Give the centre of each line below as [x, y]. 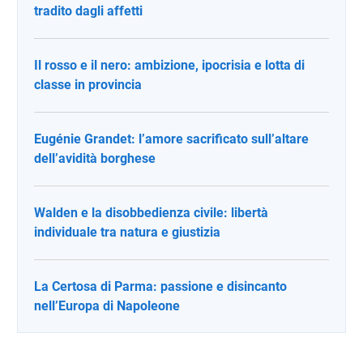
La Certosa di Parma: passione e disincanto [160, 286]
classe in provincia [88, 85]
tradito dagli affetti [88, 11]
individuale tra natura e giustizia [127, 232]
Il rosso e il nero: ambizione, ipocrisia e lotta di [169, 65]
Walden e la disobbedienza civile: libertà [151, 213]
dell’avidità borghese [95, 158]
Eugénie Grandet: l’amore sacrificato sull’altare [171, 139]
